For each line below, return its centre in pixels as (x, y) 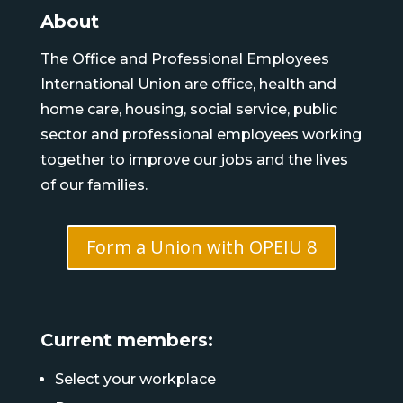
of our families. (94, 184)
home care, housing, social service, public (188, 109)
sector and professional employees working (201, 134)
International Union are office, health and (188, 84)
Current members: (126, 340)
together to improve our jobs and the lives (194, 159)
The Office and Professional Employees (184, 58)
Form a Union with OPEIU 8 (201, 246)
